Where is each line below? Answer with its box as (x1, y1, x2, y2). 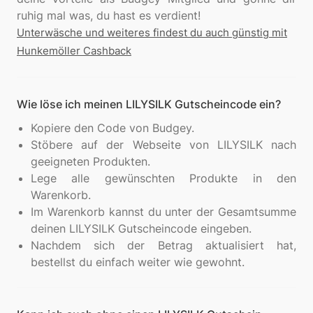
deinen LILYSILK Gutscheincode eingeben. (31, 221, 252, 235)
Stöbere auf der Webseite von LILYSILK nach (31, 138, 296, 152)
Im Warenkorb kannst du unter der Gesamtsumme (31, 205, 296, 219)
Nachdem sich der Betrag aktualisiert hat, (31, 238, 296, 252)
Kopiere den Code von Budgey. (31, 121, 194, 135)
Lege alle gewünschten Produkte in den (31, 171, 296, 185)
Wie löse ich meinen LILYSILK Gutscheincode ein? (17, 97, 281, 111)
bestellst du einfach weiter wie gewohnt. (31, 255, 245, 269)
